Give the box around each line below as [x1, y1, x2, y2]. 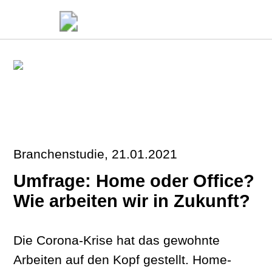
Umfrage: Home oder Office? [13, 171, 255, 191]
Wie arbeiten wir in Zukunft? [13, 191, 251, 211]
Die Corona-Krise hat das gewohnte [13, 233, 220, 247]
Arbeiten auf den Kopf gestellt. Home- [13, 253, 232, 267]
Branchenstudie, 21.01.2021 [13, 147, 178, 161]
